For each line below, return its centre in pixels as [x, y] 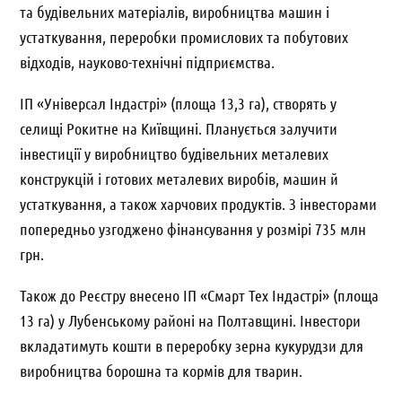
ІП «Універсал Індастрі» [94, 103]
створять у [305, 103]
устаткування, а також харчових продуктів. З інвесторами [199, 204]
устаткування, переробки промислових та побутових [184, 37]
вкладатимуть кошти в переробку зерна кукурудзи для [192, 345]
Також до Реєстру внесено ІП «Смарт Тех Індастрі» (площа [200, 295]
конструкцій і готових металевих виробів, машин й [179, 179]
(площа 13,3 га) [217, 103]
